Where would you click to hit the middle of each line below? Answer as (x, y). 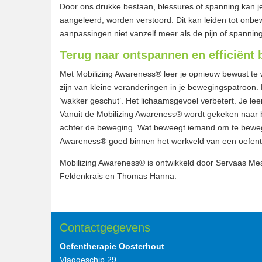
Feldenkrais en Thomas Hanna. (118, 176)
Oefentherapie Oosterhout (112, 246)
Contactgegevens (105, 227)
